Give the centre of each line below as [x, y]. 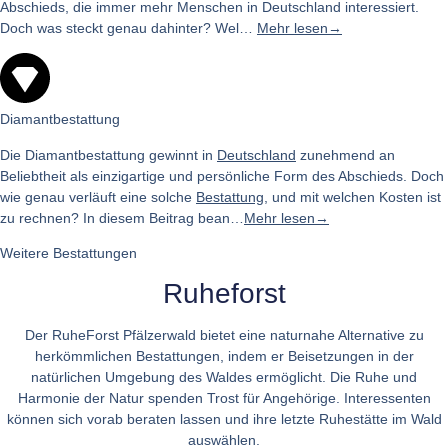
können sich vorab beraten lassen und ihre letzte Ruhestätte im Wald [224, 418]
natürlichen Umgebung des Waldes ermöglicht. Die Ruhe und [224, 376]
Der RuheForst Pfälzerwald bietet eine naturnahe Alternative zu [224, 334]
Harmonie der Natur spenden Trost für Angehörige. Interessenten [224, 397]
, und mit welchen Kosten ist [352, 196]
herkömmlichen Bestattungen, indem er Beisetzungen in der [224, 355]
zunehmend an [345, 154]
